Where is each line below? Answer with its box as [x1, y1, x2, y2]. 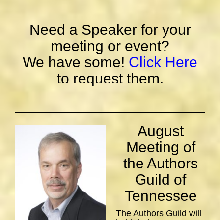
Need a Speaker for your [29, 22, 191, 38]
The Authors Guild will [116, 208, 201, 219]
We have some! [23, 54, 129, 71]
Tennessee [124, 188, 197, 204]
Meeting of [126, 139, 195, 156]
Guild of [135, 171, 186, 188]
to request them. [56, 70, 164, 87]
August [137, 123, 184, 139]
